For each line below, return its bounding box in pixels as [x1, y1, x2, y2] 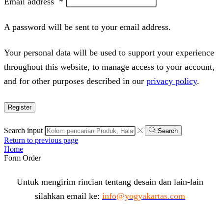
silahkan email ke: [35, 191, 102, 201]
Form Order [4, 153, 41, 162]
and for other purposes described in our [4, 76, 146, 86]
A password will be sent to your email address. [4, 22, 171, 32]
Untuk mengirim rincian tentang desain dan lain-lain [17, 176, 203, 187]
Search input [4, 126, 43, 135]
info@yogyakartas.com [102, 191, 185, 201]
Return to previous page [4, 136, 78, 144]
